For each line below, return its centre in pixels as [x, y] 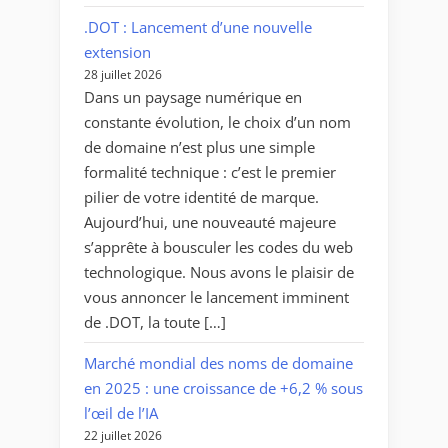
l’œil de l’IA [121, 412]
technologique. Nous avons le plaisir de [219, 271]
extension [117, 51]
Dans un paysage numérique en [193, 96]
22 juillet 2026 [123, 435]
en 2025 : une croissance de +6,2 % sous [223, 387]
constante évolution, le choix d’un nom [217, 121]
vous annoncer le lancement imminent [216, 296]
